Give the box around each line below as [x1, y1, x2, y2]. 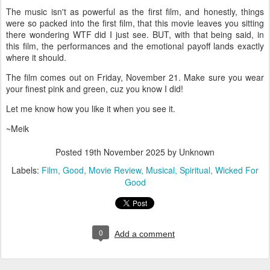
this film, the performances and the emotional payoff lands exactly [6, 39, 264, 52]
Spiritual [180, 163, 210, 176]
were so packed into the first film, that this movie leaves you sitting [6, 16, 264, 29]
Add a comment [115, 228, 175, 239]
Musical [146, 163, 175, 176]
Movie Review [89, 163, 141, 176]
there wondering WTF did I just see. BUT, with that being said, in [6, 28, 264, 40]
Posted [55, 145, 84, 158]
